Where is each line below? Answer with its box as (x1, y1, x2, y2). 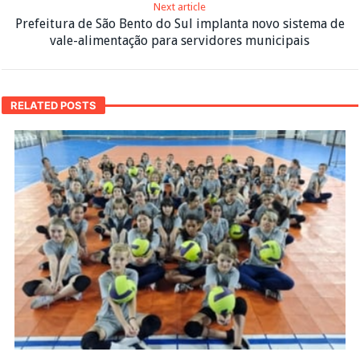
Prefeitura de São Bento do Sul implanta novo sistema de (14, 16, 345, 32)
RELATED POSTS (10, 99, 97, 112)
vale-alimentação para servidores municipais (50, 33, 310, 49)
